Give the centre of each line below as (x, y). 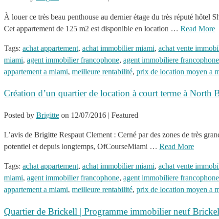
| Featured (123, 115)
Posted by (20, 115)
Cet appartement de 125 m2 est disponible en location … (92, 28)
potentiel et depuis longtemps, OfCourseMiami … (82, 147)
